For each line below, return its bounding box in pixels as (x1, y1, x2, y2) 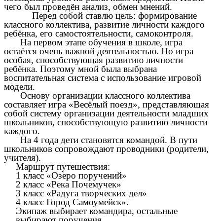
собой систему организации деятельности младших (4, 108, 209, 118)
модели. (4, 81, 35, 92)
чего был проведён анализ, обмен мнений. (4, 1, 172, 12)
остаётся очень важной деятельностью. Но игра (4, 45, 193, 56)
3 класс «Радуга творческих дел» (16, 187, 147, 198)
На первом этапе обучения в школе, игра (20, 37, 183, 47)
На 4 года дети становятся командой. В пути (20, 134, 197, 145)
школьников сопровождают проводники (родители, (4, 143, 209, 154)
